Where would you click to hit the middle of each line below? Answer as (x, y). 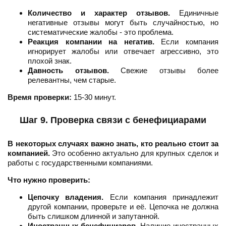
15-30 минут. (94, 97)
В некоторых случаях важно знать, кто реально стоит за (113, 144)
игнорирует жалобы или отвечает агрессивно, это (123, 51)
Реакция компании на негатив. (91, 42)
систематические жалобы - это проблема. (101, 32)
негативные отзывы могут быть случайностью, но (123, 23)
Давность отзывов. (68, 71)
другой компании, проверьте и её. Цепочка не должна (123, 207)
